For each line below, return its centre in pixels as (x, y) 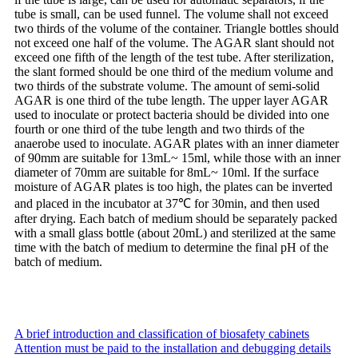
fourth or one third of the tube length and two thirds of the (159, 129)
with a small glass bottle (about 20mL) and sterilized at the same (175, 233)
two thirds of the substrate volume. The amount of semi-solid (167, 86)
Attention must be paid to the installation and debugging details (173, 348)
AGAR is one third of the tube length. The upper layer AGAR (171, 100)
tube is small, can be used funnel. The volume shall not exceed (171, 14)
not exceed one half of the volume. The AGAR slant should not (174, 42)
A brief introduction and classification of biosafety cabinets (162, 333)
